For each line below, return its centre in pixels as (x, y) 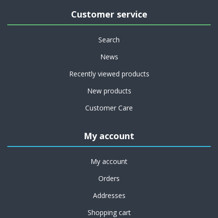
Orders (109, 179)
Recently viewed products (109, 74)
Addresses (109, 196)
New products (109, 91)
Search (109, 40)
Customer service (109, 14)
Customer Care (109, 108)
